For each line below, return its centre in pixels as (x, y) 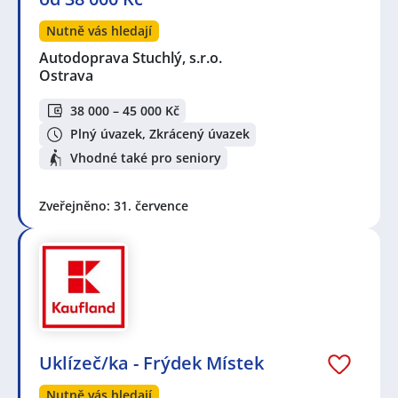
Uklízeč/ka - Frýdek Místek (151, 363)
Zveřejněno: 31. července (114, 206)
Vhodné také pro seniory (146, 157)
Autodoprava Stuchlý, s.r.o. (131, 58)
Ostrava (66, 76)
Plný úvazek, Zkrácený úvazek (160, 134)
